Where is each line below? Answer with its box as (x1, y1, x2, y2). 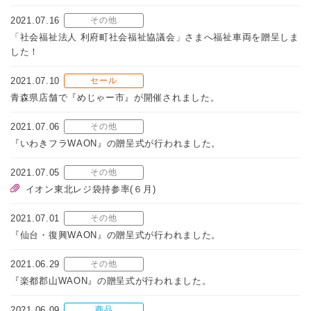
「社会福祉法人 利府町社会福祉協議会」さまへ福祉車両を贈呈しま (10, 32, 299, 43)
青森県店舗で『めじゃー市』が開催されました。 (10, 92, 220, 103)
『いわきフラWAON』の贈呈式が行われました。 (10, 138, 221, 149)
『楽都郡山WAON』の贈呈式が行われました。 (10, 276, 212, 287)
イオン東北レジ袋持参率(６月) (25, 184, 156, 195)
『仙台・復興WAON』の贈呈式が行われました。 (10, 230, 221, 241)
